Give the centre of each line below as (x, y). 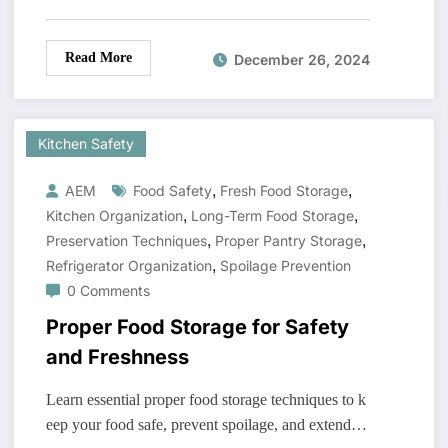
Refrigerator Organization (128, 266)
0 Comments (108, 291)
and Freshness (117, 357)
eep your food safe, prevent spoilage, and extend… (206, 425)
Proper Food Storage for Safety (197, 327)
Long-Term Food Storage (272, 216)
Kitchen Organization (114, 216)
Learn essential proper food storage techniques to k (205, 400)
